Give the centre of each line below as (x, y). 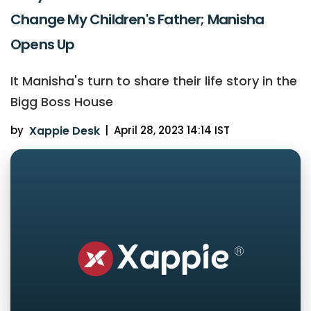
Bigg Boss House (62, 101)
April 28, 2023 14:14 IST (171, 130)
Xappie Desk (64, 131)
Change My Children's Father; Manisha (137, 19)
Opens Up (43, 44)
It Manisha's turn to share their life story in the (154, 81)
